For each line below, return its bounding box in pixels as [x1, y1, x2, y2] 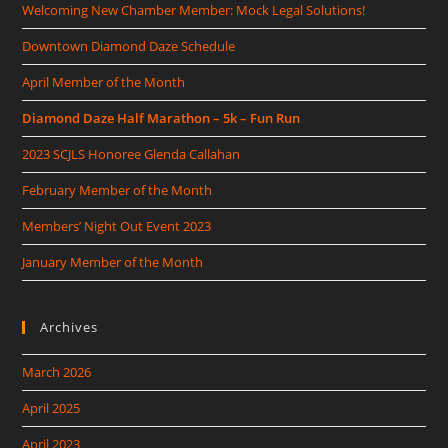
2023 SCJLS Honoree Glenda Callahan [22, 145, 241, 163]
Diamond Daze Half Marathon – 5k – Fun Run [22, 109, 301, 127]
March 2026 [22, 363, 92, 381]
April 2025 [22, 399, 81, 417]
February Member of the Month [22, 181, 213, 199]
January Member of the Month [22, 253, 204, 271]
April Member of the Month [22, 73, 186, 91]
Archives [40, 318, 99, 336]
